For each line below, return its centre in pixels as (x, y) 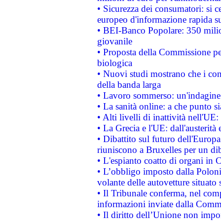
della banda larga (129, 85)
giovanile (114, 41)
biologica (114, 63)
